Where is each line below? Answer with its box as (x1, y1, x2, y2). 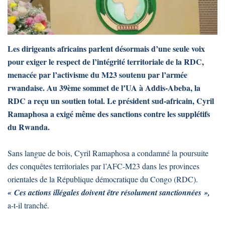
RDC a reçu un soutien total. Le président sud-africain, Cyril (8, 95, 214, 107)
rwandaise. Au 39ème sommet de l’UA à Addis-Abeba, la (8, 82, 200, 94)
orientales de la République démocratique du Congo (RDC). (8, 174, 198, 185)
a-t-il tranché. (8, 200, 49, 211)
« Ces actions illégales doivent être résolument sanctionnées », (8, 187, 210, 198)
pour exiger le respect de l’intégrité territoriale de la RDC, (8, 56, 204, 68)
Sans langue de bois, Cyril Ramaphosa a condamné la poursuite (8, 148, 208, 159)
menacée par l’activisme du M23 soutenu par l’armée (8, 69, 187, 81)
